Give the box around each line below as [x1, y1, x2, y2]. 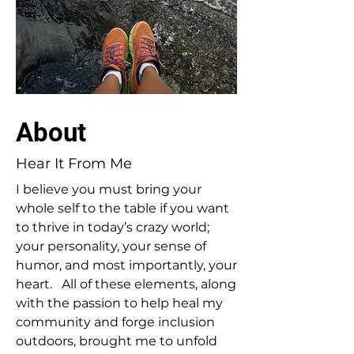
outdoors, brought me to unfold [16, 333, 217, 348]
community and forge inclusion [16, 314, 215, 330]
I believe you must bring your [16, 182, 201, 197]
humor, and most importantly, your [16, 258, 237, 273]
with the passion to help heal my [16, 296, 223, 311]
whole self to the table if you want [16, 201, 229, 216]
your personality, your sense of [16, 239, 206, 254]
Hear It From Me [16, 155, 132, 172]
